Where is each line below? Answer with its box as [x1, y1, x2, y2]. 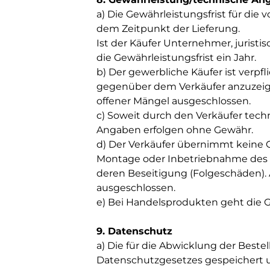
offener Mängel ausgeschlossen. [96, 95, 251, 107]
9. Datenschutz [96, 225, 172, 237]
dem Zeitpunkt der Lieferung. [96, 23, 240, 34]
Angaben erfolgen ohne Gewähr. [96, 124, 253, 136]
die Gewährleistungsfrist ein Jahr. [96, 52, 256, 63]
